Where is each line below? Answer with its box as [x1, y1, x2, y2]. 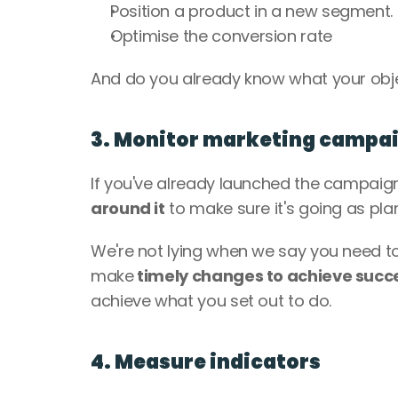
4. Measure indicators [91, 348, 321, 376]
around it [91, 197, 165, 219]
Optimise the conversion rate [110, 25, 332, 47]
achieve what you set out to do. [91, 290, 331, 312]
